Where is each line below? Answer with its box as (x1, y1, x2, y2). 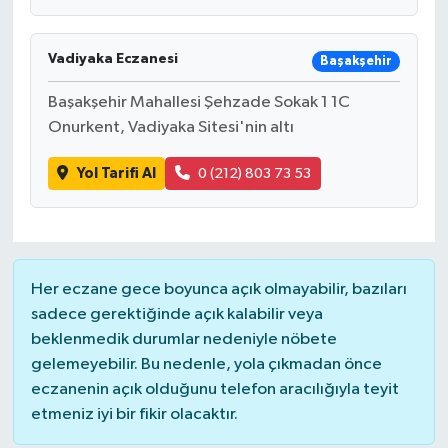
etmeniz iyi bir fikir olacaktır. (30, 405, 238, 423)
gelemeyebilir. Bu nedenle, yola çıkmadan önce (30, 355, 382, 373)
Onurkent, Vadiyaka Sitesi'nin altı (47, 119, 294, 137)
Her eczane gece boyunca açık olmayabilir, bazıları (30, 280, 407, 298)
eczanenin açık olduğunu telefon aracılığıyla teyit (30, 380, 399, 398)
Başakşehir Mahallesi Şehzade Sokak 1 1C (47, 94, 350, 112)
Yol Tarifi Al (76, 165, 156, 181)
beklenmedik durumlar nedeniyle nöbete (30, 330, 337, 348)
